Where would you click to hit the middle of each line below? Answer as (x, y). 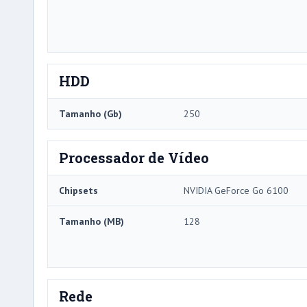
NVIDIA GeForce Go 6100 (236, 191)
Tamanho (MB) (91, 222)
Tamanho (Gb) (90, 114)
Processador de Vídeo (134, 158)
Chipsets (78, 191)
